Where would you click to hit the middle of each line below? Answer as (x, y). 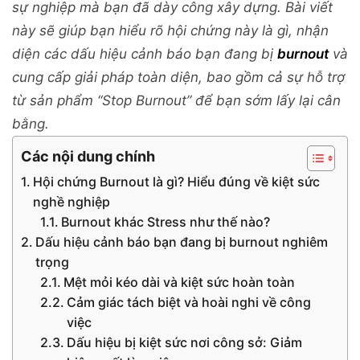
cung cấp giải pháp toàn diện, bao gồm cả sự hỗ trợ (178, 77)
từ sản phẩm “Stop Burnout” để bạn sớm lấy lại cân (176, 100)
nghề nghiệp (72, 201)
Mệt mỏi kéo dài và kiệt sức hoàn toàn (180, 282)
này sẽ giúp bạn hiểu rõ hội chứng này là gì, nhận (170, 30)
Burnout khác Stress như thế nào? (166, 221)
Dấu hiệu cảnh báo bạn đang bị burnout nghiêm (182, 241)
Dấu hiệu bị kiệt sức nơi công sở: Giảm (185, 342)
